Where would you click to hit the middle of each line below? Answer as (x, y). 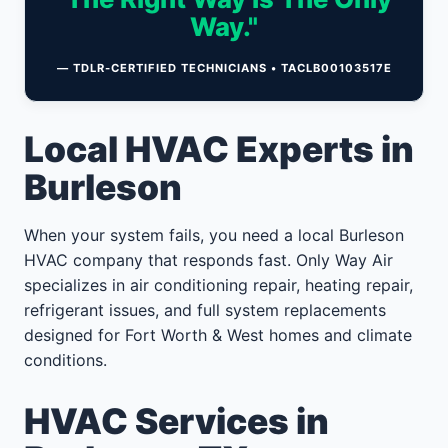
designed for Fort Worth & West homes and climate (218, 335)
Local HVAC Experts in (219, 150)
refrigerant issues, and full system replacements (205, 310)
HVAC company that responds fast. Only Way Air (208, 260)
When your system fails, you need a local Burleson (214, 235)
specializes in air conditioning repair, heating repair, (218, 285)
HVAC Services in (176, 421)
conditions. (65, 360)
